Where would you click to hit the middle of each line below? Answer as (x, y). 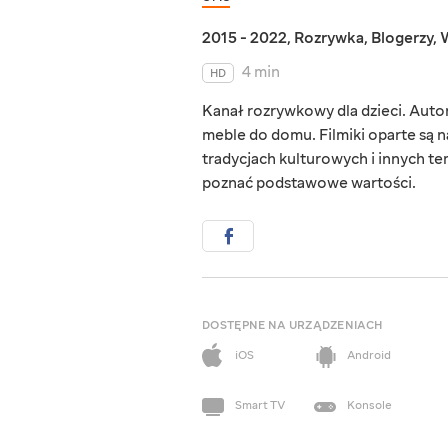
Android (369, 356)
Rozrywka (329, 38)
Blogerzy (402, 38)
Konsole (369, 406)
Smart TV (260, 406)
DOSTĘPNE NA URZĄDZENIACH (292, 326)
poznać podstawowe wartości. (309, 183)
